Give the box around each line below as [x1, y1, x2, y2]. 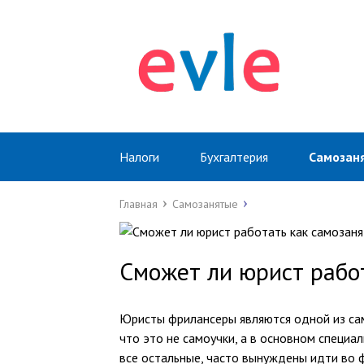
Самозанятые [172, 197, 238, 211]
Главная [119, 197, 158, 211]
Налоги [119, 149, 159, 165]
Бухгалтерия [200, 149, 268, 165]
